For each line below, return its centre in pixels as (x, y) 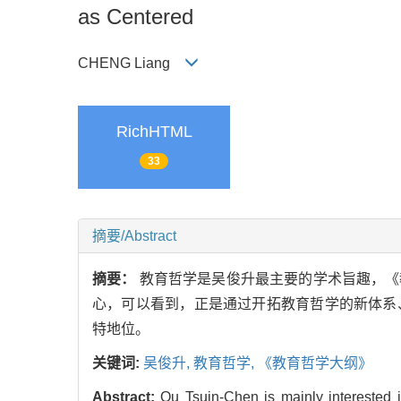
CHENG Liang (131, 63)
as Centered (136, 17)
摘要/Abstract (134, 236)
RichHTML (154, 131)
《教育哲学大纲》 (315, 363)
